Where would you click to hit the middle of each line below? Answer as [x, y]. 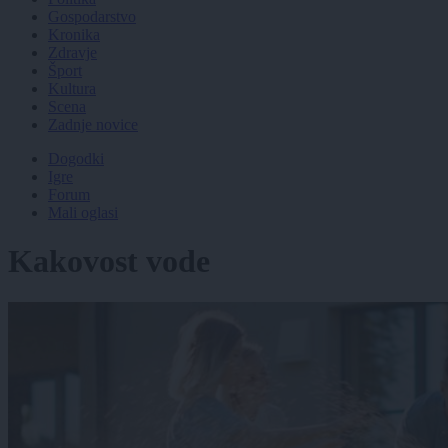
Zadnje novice [93, 124]
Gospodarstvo [92, 16]
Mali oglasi [83, 212]
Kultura [72, 88]
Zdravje [72, 52]
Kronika [74, 34]
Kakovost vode [109, 261]
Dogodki [76, 158]
